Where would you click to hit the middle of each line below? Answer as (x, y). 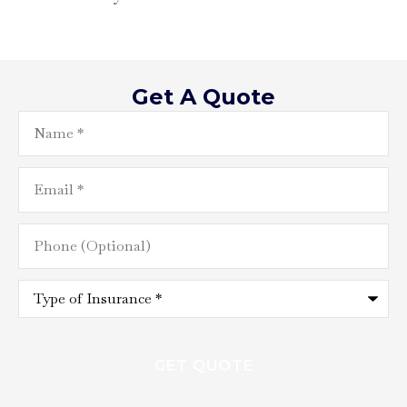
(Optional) (60, 249)
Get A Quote (203, 97)
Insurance (57, 324)
